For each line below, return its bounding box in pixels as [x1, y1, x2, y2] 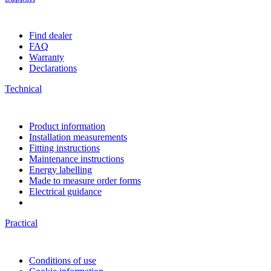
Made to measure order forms [29, 175, 141, 186]
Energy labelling [29, 164, 92, 175]
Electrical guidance [29, 186, 102, 197]
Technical [5, 83, 42, 94]
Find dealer [29, 30, 72, 41]
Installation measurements [29, 131, 127, 142]
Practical [5, 217, 38, 228]
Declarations [29, 62, 77, 73]
